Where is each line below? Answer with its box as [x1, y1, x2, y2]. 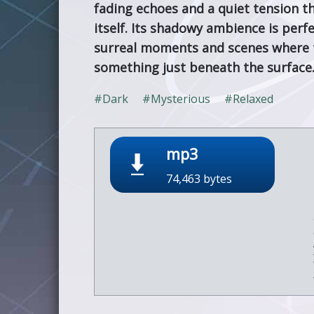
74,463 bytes [165, 170, 232, 186]
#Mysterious [142, 90, 211, 107]
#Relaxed [224, 90, 274, 107]
